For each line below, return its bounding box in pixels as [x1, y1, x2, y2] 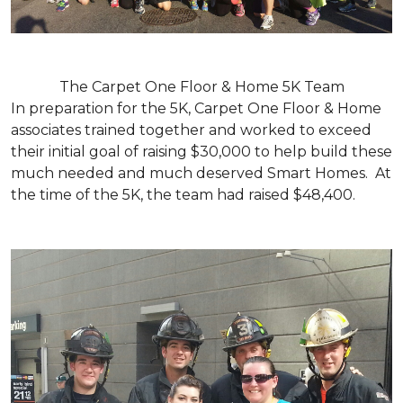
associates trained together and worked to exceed [11, 121, 372, 139]
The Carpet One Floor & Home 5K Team [58, 77, 345, 95]
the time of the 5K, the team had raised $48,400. [11, 185, 355, 203]
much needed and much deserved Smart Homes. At [11, 164, 391, 182]
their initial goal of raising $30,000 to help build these [11, 142, 392, 160]
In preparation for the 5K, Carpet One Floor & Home [11, 99, 381, 117]
